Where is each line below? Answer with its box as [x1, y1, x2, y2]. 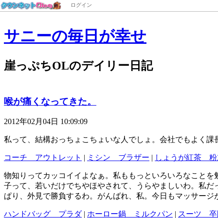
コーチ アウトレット [4, 153, 82, 162]
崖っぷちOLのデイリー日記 [4, 59, 153, 72]
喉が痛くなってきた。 [4, 96, 96, 107]
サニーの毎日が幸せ [4, 27, 146, 45]
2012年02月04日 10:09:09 [4, 117, 88, 126]
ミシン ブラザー [87, 153, 149, 162]
